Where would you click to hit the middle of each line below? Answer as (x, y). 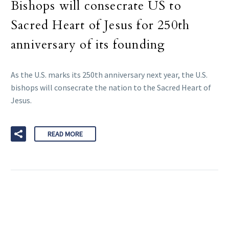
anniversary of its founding (88, 45)
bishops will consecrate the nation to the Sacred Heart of (111, 88)
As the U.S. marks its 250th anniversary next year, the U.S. (109, 75)
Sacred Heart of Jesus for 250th (100, 26)
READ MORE (65, 134)
